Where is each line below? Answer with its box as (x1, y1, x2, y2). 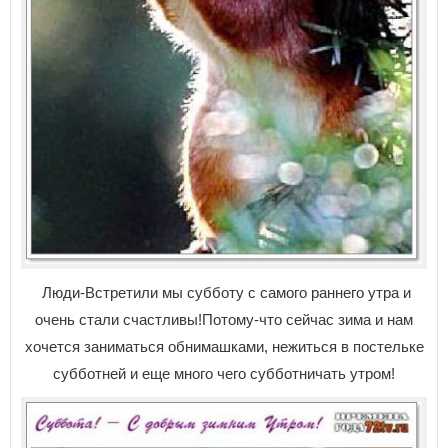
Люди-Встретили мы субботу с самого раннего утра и (37, 283, 411, 301)
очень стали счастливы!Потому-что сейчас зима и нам (35, 310, 413, 328)
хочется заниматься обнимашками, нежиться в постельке (24, 337, 424, 355)
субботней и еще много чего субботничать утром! (53, 364, 395, 382)
